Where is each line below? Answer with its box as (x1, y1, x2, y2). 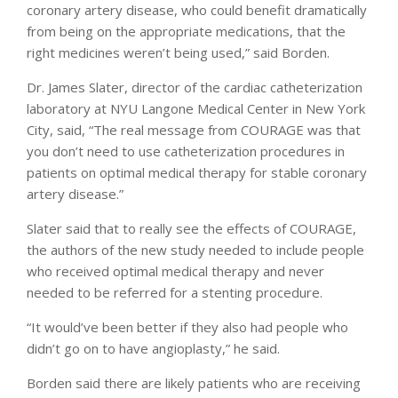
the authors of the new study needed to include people (27, 240, 364, 259)
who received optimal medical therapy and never (27, 261, 324, 280)
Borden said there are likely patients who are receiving (27, 373, 361, 392)
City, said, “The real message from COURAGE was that (27, 120, 361, 139)
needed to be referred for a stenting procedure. (27, 283, 322, 301)
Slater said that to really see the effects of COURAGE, (27, 219, 356, 237)
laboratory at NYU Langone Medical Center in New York (27, 99, 365, 117)
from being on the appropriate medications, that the (27, 21, 346, 40)
